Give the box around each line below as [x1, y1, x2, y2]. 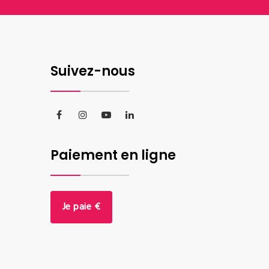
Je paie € [62, 199, 100, 215]
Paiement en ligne [50, 145, 176, 165]
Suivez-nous [50, 61, 135, 80]
